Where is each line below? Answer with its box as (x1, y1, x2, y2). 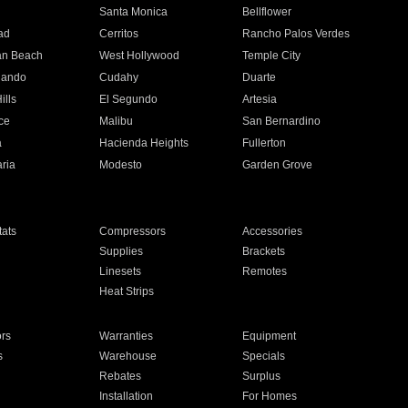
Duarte (242, 71, 277, 84)
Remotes (242, 265, 288, 278)
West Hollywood (98, 49, 179, 62)
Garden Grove (242, 158, 313, 171)
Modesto (98, 158, 142, 171)
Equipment (242, 330, 297, 342)
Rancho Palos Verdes (242, 27, 351, 40)
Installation (98, 390, 153, 403)
